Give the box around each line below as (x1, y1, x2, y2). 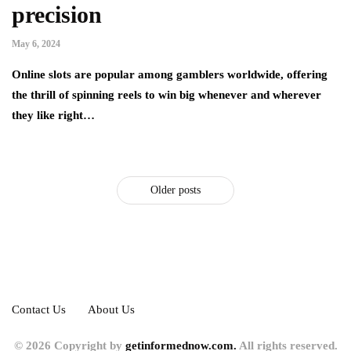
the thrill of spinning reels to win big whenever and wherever (12, 88, 321, 101)
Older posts (150, 183, 201, 196)
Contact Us (12, 302, 66, 316)
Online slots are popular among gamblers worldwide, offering (12, 67, 327, 81)
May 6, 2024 (12, 38, 60, 49)
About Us (88, 302, 135, 316)
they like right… (12, 108, 95, 121)
